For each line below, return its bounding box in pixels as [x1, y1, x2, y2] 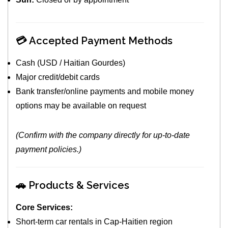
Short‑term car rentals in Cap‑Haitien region [16, 217, 173, 226]
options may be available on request [16, 101, 147, 110]
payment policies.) [16, 145, 82, 154]
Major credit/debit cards [16, 73, 102, 82]
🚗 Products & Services [16, 179, 130, 192]
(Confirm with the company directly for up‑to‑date [16, 131, 190, 140]
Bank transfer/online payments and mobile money [16, 87, 194, 96]
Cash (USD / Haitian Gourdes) [16, 59, 126, 68]
